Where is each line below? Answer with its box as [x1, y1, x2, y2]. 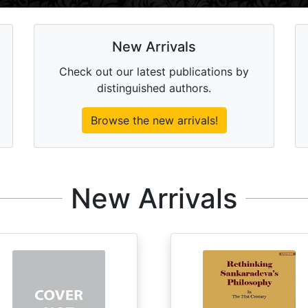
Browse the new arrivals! [90, 113, 218, 128]
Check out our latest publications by [59, 65, 249, 79]
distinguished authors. [97, 81, 211, 96]
